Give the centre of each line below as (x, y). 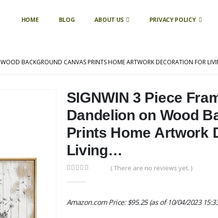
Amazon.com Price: (97, 202)
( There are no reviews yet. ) (151, 168)
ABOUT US (109, 20)
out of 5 (84, 177)
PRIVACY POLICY (173, 20)
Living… (94, 150)
